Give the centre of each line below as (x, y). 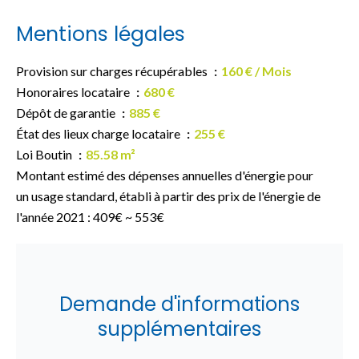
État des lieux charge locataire (99, 133)
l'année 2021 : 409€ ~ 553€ (90, 217)
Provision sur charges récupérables (113, 71)
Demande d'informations (179, 304)
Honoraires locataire (74, 92)
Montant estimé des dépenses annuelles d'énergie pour (165, 175)
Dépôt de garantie (67, 113)
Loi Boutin (45, 154)
